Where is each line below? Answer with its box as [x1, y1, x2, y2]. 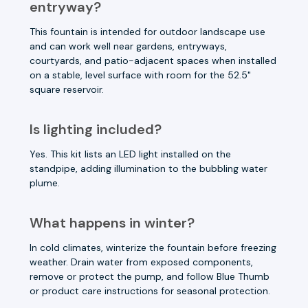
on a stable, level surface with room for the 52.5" [30, 68, 251, 81]
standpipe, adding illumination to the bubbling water [30, 162, 267, 175]
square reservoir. [30, 82, 104, 96]
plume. [30, 176, 60, 189]
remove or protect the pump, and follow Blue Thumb [30, 269, 269, 283]
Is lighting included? [30, 120, 162, 138]
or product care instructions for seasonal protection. [30, 284, 270, 297]
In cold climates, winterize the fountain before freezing [30, 241, 276, 254]
